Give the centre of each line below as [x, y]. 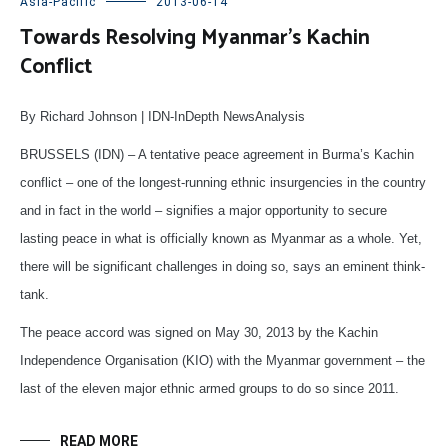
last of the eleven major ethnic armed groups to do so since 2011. [209, 388]
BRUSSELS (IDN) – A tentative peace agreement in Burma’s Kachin [217, 154]
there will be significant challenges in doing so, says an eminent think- [222, 266]
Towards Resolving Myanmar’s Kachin [195, 37]
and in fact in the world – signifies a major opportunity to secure [203, 210]
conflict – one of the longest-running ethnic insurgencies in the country [223, 182]
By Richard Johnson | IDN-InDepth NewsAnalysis [162, 116]
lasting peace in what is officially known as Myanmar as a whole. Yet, [221, 238]
